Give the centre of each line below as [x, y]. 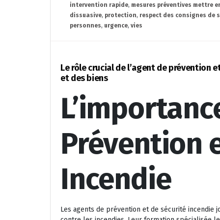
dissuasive [86, 15]
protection [121, 15]
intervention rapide [99, 5]
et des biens [84, 78]
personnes [85, 25]
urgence [116, 25]
